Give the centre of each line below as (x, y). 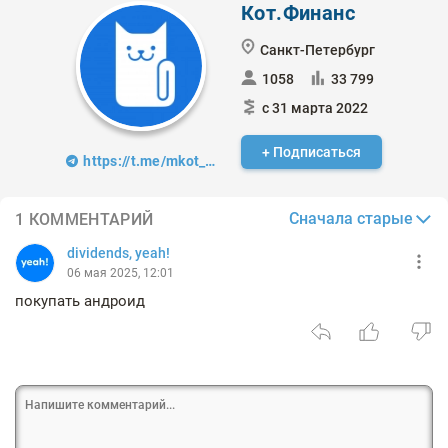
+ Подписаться (311, 152)
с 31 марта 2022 (315, 108)
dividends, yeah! (118, 253)
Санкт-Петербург (317, 50)
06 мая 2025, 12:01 (120, 273)
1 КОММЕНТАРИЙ (84, 219)
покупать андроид (80, 301)
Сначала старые (351, 219)
